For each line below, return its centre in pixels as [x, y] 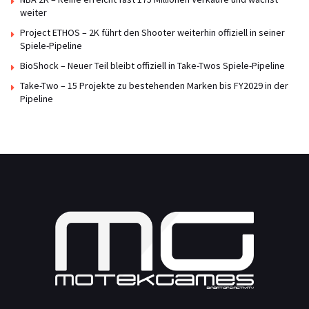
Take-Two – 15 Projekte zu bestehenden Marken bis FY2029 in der [154, 85]
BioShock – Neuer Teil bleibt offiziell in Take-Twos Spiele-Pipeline [152, 65]
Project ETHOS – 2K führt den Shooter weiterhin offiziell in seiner [152, 32]
